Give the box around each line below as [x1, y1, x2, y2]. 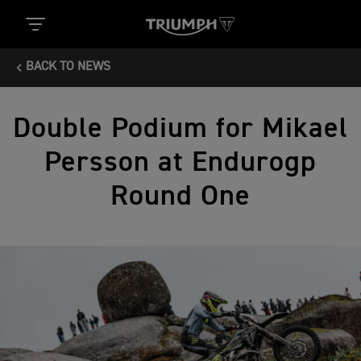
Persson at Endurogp [44, 148, 317, 177]
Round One [110, 182, 251, 211]
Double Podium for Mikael [13, 114, 348, 143]
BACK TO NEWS [26, 60, 110, 73]
